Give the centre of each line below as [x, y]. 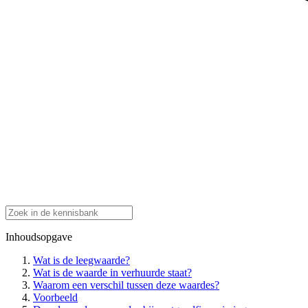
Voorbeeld [55, 297]
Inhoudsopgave [39, 236]
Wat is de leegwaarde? [81, 260]
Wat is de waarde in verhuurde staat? [112, 272]
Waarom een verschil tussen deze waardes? [126, 285]
